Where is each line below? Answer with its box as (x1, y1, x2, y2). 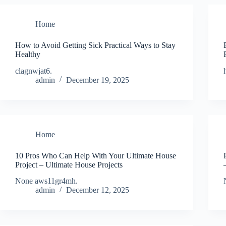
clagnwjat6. (15, 66, 52, 75)
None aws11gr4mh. (15, 177, 78, 186)
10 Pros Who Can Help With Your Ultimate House (15, 151, 176, 160)
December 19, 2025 (66, 75, 129, 84)
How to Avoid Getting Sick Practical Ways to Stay (15, 40, 176, 49)
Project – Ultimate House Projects (15, 160, 123, 169)
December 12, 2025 (66, 186, 129, 195)
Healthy (15, 49, 40, 59)
